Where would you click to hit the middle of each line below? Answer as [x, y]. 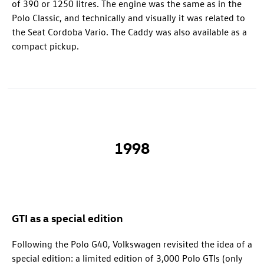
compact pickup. [45, 46]
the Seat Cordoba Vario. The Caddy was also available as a [129, 32]
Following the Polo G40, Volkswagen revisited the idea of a [132, 244]
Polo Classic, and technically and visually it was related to [128, 17]
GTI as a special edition [67, 217]
